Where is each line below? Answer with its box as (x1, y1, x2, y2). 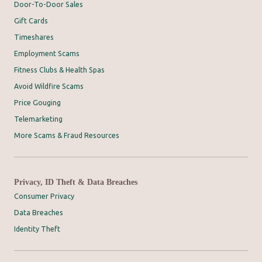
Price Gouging (14, 99, 61, 107)
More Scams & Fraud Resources (14, 132, 119, 140)
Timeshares (14, 33, 54, 42)
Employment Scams (14, 50, 80, 58)
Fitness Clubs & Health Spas (14, 66, 105, 74)
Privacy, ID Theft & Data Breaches (14, 177, 137, 187)
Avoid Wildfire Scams (14, 82, 84, 91)
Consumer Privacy (14, 192, 74, 201)
